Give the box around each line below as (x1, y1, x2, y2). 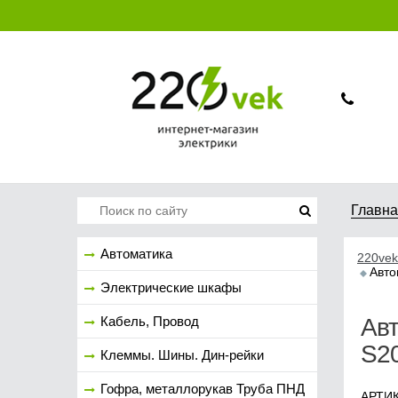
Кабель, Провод (100, 314, 199, 329)
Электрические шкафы (100, 280, 242, 295)
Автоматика (100, 246, 172, 261)
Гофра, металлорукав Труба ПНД (100, 381, 305, 396)
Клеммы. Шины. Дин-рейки (100, 347, 264, 362)
